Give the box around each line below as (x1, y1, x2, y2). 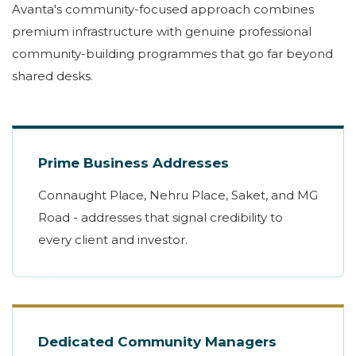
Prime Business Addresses (38, 155, 229, 172)
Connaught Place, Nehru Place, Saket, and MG (38, 188, 318, 203)
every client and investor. (38, 232, 188, 248)
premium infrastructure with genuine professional (12, 24, 311, 40)
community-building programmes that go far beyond (12, 46, 333, 62)
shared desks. (12, 68, 93, 84)
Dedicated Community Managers (38, 334, 277, 350)
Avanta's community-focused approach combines (12, 2, 314, 17)
